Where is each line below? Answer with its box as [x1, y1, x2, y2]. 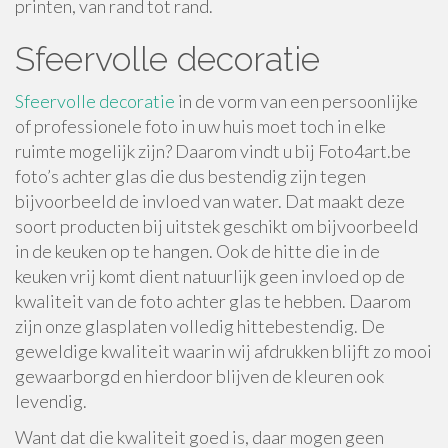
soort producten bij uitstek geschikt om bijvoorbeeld [15, 215, 418, 237]
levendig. [15, 390, 87, 412]
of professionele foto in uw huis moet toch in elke [15, 115, 386, 137]
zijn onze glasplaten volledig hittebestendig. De [15, 315, 385, 337]
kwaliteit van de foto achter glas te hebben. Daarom [15, 290, 411, 312]
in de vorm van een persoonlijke [175, 90, 418, 112]
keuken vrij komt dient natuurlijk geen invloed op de [15, 265, 405, 287]
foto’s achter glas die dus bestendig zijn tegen [15, 165, 366, 187]
